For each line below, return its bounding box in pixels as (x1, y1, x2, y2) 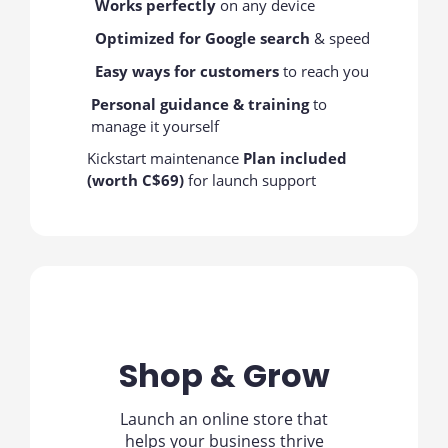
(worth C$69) (87, 170, 185, 190)
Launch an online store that (120, 408, 328, 430)
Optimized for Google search (94, 28, 310, 48)
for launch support (184, 170, 317, 190)
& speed (309, 28, 370, 48)
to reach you (278, 61, 369, 81)
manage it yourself (90, 116, 219, 136)
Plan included (243, 148, 348, 168)
